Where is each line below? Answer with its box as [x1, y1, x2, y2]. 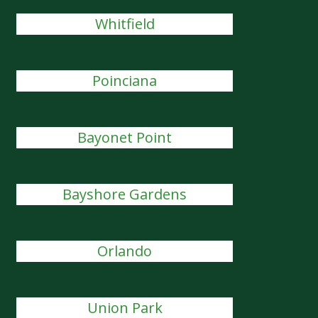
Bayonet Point [77, 128, 172, 147]
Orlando [97, 241, 153, 261]
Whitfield [94, 14, 155, 33]
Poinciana [92, 71, 158, 90]
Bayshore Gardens [62, 185, 187, 204]
